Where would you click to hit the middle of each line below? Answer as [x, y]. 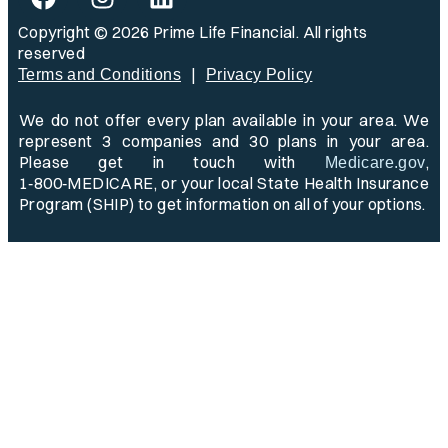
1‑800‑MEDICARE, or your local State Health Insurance [224, 183]
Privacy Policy [259, 75]
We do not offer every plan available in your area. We [224, 120]
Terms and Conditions [99, 75]
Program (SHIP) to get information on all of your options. [222, 204]
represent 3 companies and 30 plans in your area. [224, 141]
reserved [52, 53]
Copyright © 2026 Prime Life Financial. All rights [193, 32]
